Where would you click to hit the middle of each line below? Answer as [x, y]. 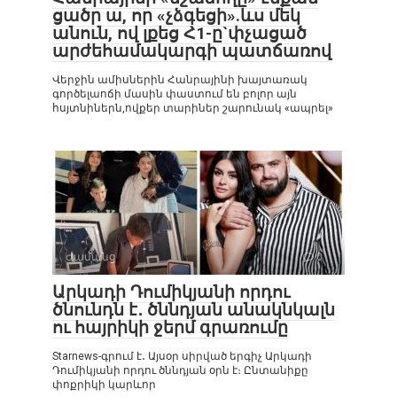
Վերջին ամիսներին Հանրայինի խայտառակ [180, 79]
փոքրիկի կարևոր [104, 384]
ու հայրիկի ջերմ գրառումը [170, 327]
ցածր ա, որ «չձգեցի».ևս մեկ [176, 15]
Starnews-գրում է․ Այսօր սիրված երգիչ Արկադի [182, 356]
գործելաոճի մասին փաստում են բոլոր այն [175, 93]
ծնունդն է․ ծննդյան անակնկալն [194, 309]
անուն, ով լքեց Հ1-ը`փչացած [179, 33]
